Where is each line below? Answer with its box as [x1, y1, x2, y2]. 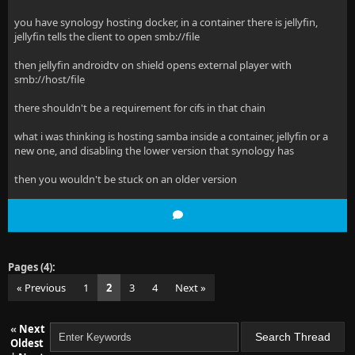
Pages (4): [8, 260, 55, 274]
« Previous [17, 281, 66, 295]
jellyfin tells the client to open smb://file [14, 29, 200, 44]
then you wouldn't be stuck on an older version [14, 172, 237, 186]
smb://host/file [14, 72, 85, 86]
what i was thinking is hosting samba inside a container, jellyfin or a [14, 129, 328, 143]
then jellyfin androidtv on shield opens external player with [14, 58, 292, 72]
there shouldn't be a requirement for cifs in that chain [14, 101, 265, 115]
